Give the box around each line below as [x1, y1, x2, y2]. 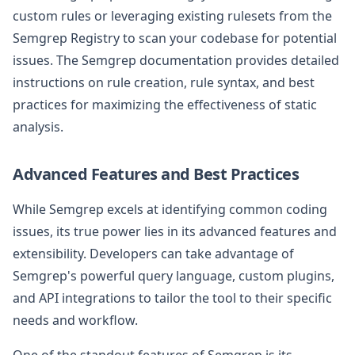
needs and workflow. [13, 311, 138, 329]
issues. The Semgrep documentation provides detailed [13, 51, 339, 69]
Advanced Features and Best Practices [13, 162, 299, 185]
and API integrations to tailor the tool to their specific [13, 288, 332, 307]
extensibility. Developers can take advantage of [13, 244, 294, 262]
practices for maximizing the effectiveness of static [13, 95, 317, 113]
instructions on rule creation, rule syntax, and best [13, 73, 315, 91]
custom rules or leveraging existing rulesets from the [13, 6, 332, 25]
